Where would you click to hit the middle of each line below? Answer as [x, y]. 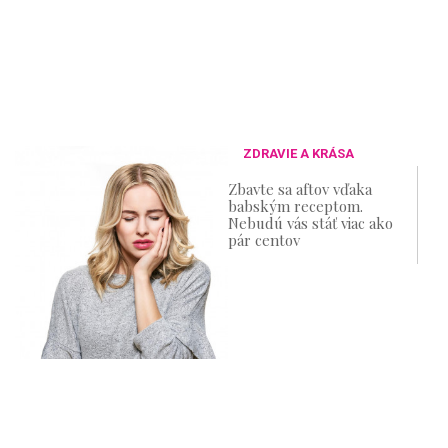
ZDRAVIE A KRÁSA [299, 153]
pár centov [264, 240]
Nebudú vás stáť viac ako [311, 223]
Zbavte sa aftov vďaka [300, 189]
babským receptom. [296, 206]
